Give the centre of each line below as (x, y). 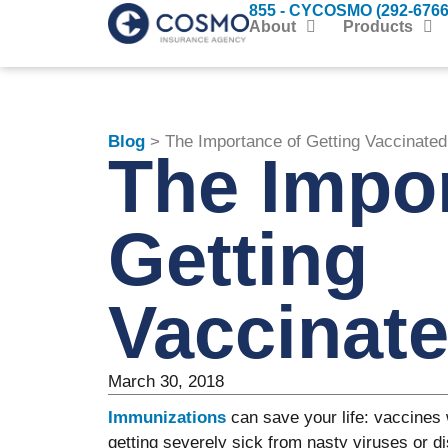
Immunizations (166, 418)
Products (377, 27)
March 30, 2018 (165, 382)
